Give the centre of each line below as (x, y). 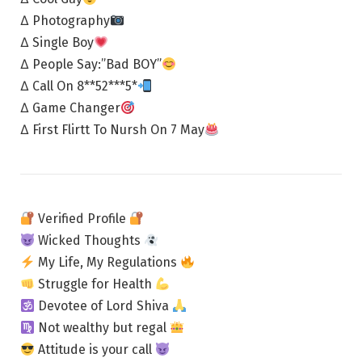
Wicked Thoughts (90, 241)
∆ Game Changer (70, 108)
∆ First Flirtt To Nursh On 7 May (112, 130)
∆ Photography (65, 21)
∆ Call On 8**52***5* (79, 86)
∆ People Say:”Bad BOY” (91, 65)
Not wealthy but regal (103, 328)
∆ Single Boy (57, 43)
